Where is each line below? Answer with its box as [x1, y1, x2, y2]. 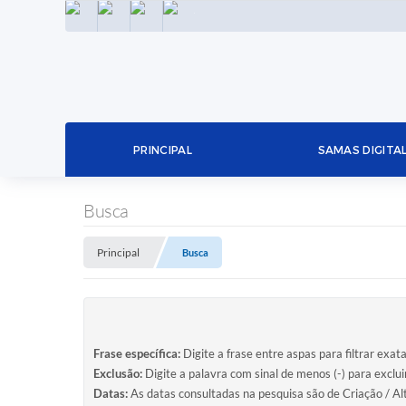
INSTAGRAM [97, 10, 152, 22]
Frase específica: [93, 345, 180, 361]
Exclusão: [93, 365, 142, 381]
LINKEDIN [162, 10, 205, 22]
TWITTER [195, 10, 233, 22]
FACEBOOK [130, 10, 179, 22]
